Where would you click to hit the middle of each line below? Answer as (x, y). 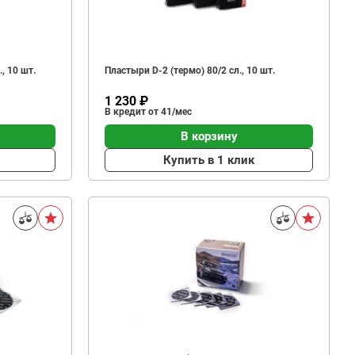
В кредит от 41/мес (148, 112)
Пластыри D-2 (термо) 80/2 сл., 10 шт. (190, 71)
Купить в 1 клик (209, 160)
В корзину (209, 136)
